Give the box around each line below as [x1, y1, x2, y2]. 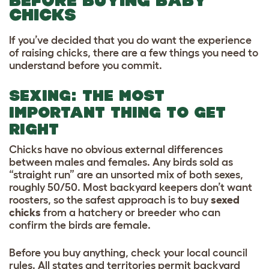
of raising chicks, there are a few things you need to [9, 47, 258, 59]
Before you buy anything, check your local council [9, 247, 247, 259]
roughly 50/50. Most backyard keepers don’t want [9, 181, 252, 194]
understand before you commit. [9, 59, 162, 72]
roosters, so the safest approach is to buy [9, 194, 211, 207]
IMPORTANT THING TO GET [9, 104, 226, 121]
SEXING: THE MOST [9, 87, 165, 104]
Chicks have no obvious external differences [9, 144, 223, 156]
